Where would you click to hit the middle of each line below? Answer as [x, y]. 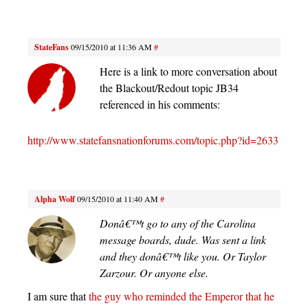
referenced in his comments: [160, 104]
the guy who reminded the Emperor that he [181, 296]
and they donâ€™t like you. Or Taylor [183, 256]
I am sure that [58, 296]
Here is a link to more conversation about [188, 71]
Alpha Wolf [55, 199]
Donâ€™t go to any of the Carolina [178, 223]
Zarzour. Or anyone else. [154, 273]
